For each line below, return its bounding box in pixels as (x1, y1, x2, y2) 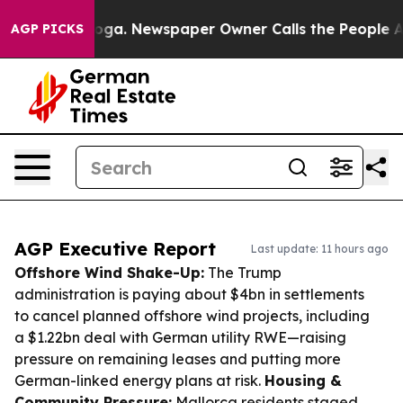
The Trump (204, 264, 282, 282)
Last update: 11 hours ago (251, 242, 389, 255)
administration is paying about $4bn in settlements (14, 285, 364, 303)
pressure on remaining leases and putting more (14, 350, 341, 368)
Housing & (264, 372, 342, 390)
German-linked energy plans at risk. (14, 372, 264, 390)
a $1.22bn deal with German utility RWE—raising (14, 328, 346, 346)
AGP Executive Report (14, 237, 216, 260)
